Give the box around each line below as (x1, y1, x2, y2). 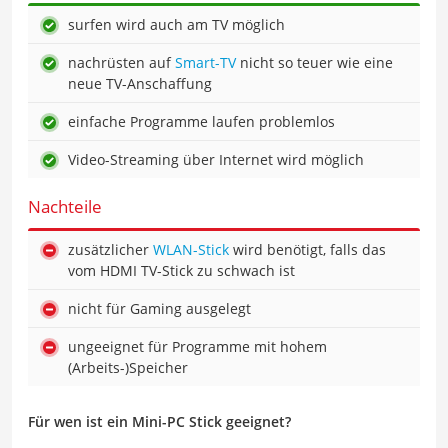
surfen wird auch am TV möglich (68, 14, 285, 34)
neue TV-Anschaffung (68, 73, 212, 93)
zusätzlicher (68, 239, 153, 259)
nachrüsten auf (68, 52, 175, 72)
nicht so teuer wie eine (236, 52, 393, 72)
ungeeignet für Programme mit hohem (68, 336, 327, 356)
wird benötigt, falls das (229, 239, 386, 259)
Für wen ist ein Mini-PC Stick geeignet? (28, 411, 291, 431)
